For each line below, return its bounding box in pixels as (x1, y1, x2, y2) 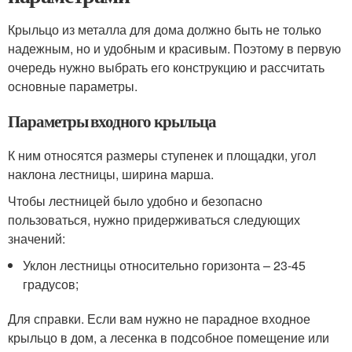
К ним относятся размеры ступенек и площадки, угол (8, 146, 316, 164)
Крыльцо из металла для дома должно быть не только (8, 20, 321, 38)
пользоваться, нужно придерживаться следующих (8, 211, 300, 229)
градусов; (23, 275, 79, 293)
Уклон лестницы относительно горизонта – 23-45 (23, 256, 306, 274)
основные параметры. (8, 77, 137, 95)
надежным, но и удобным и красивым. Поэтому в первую (8, 39, 341, 57)
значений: (8, 229, 65, 247)
